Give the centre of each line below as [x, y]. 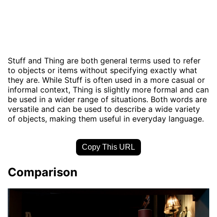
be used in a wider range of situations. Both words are [107, 99]
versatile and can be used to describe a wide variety [104, 109]
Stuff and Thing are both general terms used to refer [104, 60]
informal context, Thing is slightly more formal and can [108, 89]
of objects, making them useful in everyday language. [106, 118]
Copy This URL [108, 147]
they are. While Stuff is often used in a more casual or [106, 80]
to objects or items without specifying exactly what [102, 70]
